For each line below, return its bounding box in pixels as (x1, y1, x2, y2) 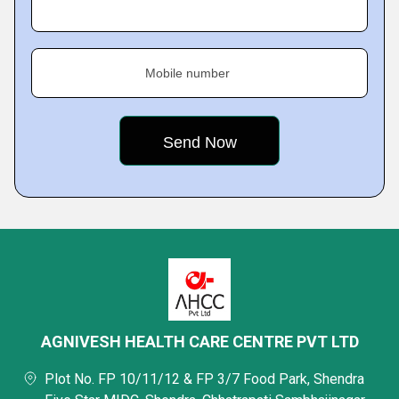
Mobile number (145, 65, 230, 80)
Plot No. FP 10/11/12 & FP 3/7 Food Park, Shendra (45, 370, 364, 387)
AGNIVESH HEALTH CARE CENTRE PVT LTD (40, 331, 359, 351)
